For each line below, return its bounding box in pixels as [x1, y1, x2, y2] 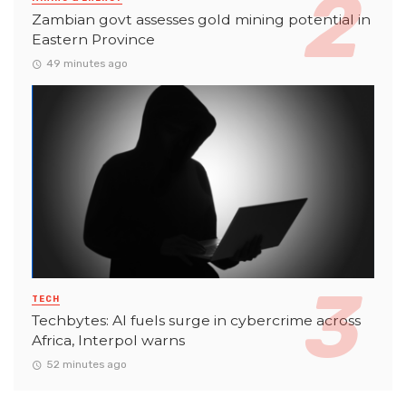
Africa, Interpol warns [32, 331, 185, 349]
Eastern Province [32, 30, 155, 48]
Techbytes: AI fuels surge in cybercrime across [32, 311, 361, 329]
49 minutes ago [45, 57, 128, 71]
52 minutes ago [45, 358, 127, 372]
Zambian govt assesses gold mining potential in [32, 10, 371, 28]
